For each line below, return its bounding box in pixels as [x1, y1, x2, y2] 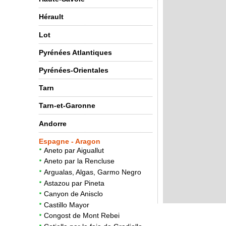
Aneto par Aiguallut [44, 146, 104, 154]
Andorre [39, 119, 67, 128]
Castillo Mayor [44, 200, 89, 209]
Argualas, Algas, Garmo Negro [44, 167, 141, 176]
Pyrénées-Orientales [39, 66, 108, 74]
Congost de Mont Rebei [44, 211, 120, 220]
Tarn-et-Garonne [39, 101, 95, 110]
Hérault [39, 13, 64, 21]
